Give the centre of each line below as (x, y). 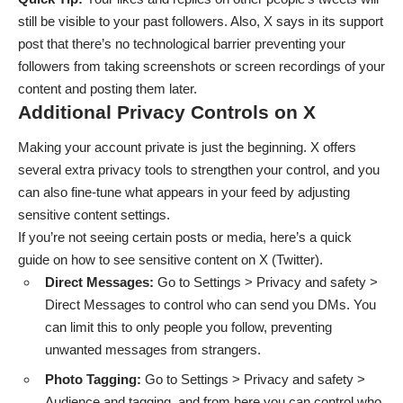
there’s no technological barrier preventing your (209, 43)
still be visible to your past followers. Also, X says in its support (201, 21)
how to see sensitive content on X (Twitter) (195, 260)
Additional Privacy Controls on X (167, 112)
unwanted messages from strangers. (153, 350)
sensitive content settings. (94, 215)
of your (363, 66)
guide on (45, 260)
